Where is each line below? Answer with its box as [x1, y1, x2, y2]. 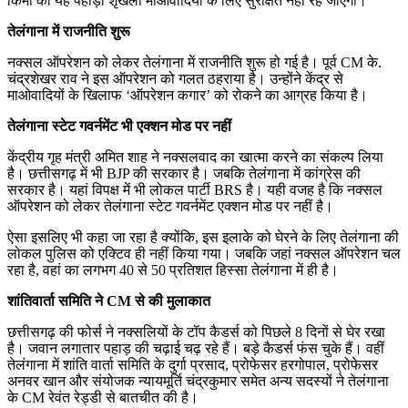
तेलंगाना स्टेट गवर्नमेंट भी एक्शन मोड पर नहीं [7, 117, 231, 134]
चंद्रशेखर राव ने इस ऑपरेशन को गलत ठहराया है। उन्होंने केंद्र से [7, 70, 343, 87]
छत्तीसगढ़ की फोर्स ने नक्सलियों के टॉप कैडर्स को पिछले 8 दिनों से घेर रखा [7, 323, 385, 340]
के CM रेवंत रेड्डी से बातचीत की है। [7, 389, 199, 405]
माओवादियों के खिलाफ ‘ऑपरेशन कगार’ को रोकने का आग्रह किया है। [7, 87, 368, 103]
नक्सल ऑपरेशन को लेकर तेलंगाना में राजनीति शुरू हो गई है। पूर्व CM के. [7, 54, 382, 70]
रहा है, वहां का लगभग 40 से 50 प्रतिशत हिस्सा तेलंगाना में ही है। [7, 261, 339, 278]
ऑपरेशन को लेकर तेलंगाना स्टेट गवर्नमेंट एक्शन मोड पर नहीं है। [7, 198, 333, 214]
